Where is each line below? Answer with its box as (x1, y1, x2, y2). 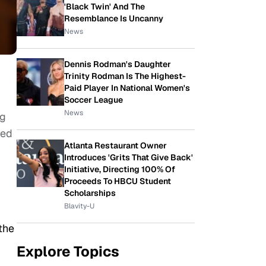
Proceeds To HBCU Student (64, 176, 171, 186)
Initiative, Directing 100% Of (64, 164, 175, 175)
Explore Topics (17, 242, 119, 261)
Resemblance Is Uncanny (64, 13, 163, 24)
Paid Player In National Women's (64, 83, 190, 93)
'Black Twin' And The (64, 1, 145, 12)
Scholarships (64, 188, 116, 198)
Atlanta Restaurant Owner (64, 140, 167, 151)
